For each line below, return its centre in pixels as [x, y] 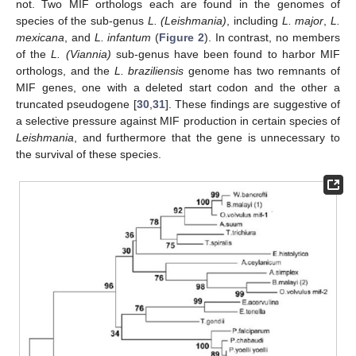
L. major [303, 21]
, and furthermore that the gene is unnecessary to [207, 138]
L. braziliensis [149, 71]
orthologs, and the [65, 71]
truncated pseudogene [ [76, 104]
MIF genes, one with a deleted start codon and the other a [178, 88]
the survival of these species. [89, 155]
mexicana [40, 38]
